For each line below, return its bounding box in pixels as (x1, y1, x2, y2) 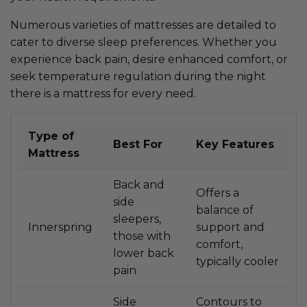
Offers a (196, 186, 239, 200)
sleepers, (113, 212, 161, 226)
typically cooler (196, 255, 279, 269)
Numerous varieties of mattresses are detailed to (10, 19, 276, 32)
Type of (28, 130, 74, 143)
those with (113, 230, 171, 243)
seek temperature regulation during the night (10, 70, 266, 84)
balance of (196, 204, 254, 217)
